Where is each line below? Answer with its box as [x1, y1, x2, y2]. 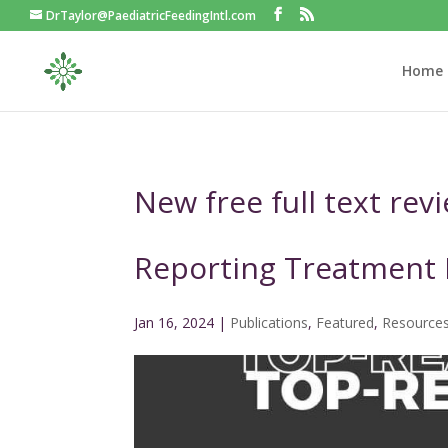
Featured [316, 313, 375, 332]
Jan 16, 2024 [134, 313, 215, 332]
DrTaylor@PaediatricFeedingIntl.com [46, 7, 256, 24]
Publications [230, 313, 309, 332]
